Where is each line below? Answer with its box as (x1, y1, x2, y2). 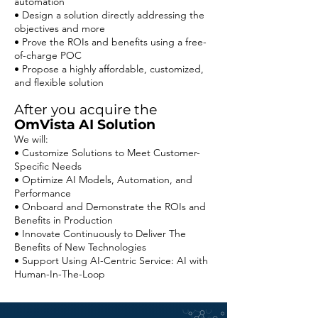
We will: (14, 133, 48, 146)
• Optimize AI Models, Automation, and (14, 173, 192, 186)
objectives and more (14, 22, 105, 35)
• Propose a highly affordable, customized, (14, 62, 204, 75)
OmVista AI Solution (14, 116, 155, 133)
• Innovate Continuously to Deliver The (14, 227, 186, 240)
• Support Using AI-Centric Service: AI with (14, 254, 208, 267)
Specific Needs (14, 160, 82, 172)
